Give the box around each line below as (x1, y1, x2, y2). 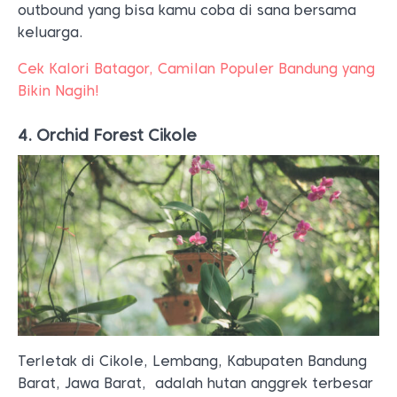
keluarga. (18, 24, 83, 41)
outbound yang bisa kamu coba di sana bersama (18, 2, 356, 19)
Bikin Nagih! (18, 82, 99, 99)
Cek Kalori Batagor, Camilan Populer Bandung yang (18, 60, 375, 77)
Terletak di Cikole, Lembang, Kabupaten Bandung (18, 353, 367, 370)
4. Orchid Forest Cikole (18, 126, 197, 144)
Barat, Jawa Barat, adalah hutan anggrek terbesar (18, 375, 373, 392)
